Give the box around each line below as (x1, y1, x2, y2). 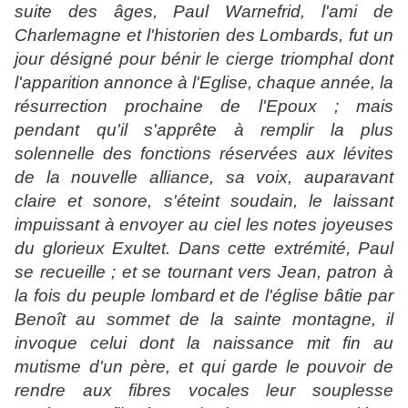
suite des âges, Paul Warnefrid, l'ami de (15, 2, 393, 22)
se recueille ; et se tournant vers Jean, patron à (15, 262, 393, 282)
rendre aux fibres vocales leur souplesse (15, 381, 393, 401)
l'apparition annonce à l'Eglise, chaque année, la (15, 73, 393, 93)
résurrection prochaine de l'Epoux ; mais (15, 97, 393, 117)
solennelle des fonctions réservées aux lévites (15, 144, 393, 164)
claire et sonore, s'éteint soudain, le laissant (15, 191, 393, 211)
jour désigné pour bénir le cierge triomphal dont (15, 49, 393, 69)
